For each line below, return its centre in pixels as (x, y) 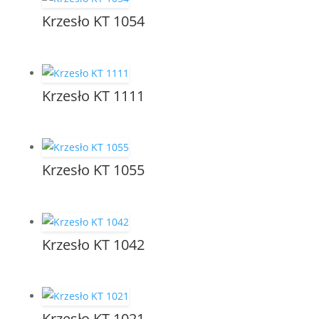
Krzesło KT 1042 (93, 244)
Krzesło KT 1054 (93, 21)
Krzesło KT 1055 (93, 170)
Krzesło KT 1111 (93, 95)
